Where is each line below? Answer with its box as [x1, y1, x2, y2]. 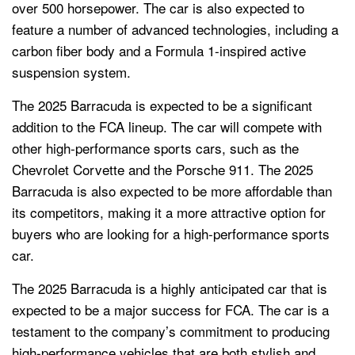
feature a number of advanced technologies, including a [12, 19, 338, 40]
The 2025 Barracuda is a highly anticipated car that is [12, 278, 327, 299]
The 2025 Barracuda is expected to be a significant [12, 95, 312, 116]
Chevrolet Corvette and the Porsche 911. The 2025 [12, 159, 313, 180]
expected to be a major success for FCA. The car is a [12, 300, 329, 320]
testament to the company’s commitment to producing [12, 321, 330, 342]
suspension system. [12, 62, 131, 82]
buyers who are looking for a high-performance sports [12, 223, 330, 244]
